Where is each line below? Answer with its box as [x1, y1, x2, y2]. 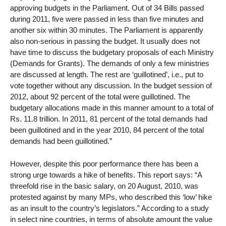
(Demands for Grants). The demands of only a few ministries [10, 59, 209, 68]
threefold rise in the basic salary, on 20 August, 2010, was [10, 181, 198, 190]
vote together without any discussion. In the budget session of [10, 81, 212, 90]
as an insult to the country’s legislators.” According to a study [10, 203, 209, 212]
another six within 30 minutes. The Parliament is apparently [10, 26, 203, 35]
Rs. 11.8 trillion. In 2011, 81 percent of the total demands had [10, 115, 207, 124]
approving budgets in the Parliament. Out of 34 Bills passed [10, 4, 204, 13]
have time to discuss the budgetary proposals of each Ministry [10, 48, 214, 57]
